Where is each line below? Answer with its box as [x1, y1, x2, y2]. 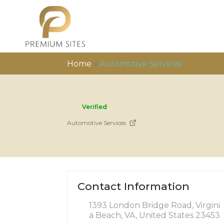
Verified [82, 103, 107, 110]
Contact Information [77, 179, 190, 192]
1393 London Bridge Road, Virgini [89, 200, 220, 210]
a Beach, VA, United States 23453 [89, 210, 220, 220]
